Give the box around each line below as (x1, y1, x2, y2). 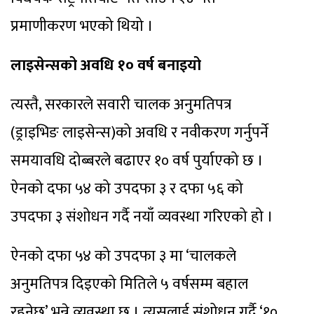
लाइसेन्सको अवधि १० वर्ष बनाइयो (11, 52, 201, 78)
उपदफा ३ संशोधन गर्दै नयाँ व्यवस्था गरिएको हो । (11, 203, 273, 230)
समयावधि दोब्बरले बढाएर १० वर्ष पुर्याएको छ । (11, 147, 264, 174)
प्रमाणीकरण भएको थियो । (11, 13, 153, 39)
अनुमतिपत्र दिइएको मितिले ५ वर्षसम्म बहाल (11, 271, 248, 297)
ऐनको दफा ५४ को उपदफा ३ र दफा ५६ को (11, 175, 243, 202)
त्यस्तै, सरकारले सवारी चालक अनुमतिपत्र (11, 91, 231, 118)
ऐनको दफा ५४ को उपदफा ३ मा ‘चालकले (11, 243, 236, 269)
